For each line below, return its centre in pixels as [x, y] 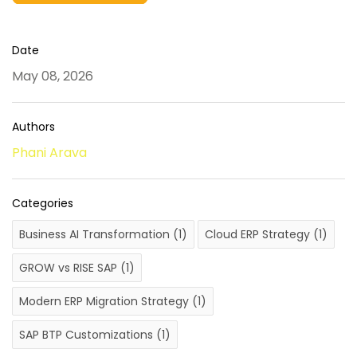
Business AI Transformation [96, 234]
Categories [43, 203]
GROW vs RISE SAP [70, 267]
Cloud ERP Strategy [259, 234]
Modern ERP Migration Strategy [106, 301]
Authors [33, 126]
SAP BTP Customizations [88, 334]
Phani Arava [49, 152]
